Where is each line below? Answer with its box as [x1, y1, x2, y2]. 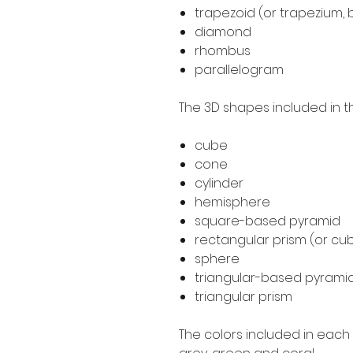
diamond [195, 22, 251, 41]
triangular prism [195, 287, 292, 306]
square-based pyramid [195, 211, 340, 230]
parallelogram [195, 60, 284, 79]
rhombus [195, 41, 251, 60]
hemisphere [195, 192, 270, 211]
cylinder [195, 173, 243, 192]
